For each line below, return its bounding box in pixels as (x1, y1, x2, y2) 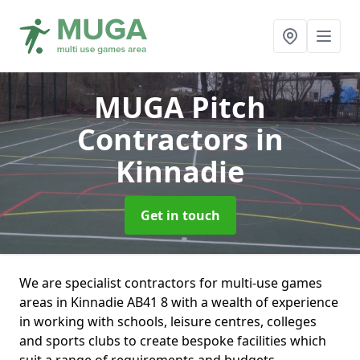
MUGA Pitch (94, 88, 266, 127)
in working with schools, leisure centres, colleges (19, 313, 317, 330)
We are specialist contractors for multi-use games (19, 274, 322, 292)
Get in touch (140, 207, 220, 224)
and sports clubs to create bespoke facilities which (19, 332, 326, 350)
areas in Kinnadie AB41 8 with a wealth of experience (19, 293, 338, 311)
